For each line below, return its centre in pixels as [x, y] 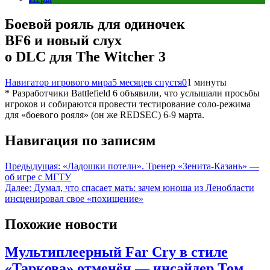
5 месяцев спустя [147, 82]
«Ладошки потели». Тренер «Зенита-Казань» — [161, 166]
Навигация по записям [80, 140]
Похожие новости [61, 224]
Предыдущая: [33, 166]
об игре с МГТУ [38, 177]
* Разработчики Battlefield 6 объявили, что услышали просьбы [132, 93]
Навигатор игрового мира [58, 82]
